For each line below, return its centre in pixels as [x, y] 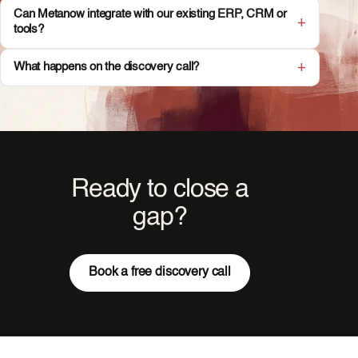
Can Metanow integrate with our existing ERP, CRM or [150, 15]
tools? [29, 30]
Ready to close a [160, 189]
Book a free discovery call [160, 272]
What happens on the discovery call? [107, 67]
